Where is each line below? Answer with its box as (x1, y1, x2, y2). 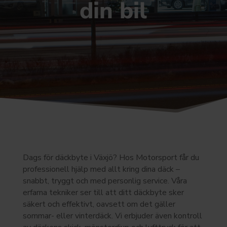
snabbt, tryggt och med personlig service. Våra (22, 175, 187, 186)
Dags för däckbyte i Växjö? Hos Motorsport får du (22, 152, 199, 163)
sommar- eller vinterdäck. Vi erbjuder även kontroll (22, 210, 202, 221)
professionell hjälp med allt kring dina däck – (22, 164, 180, 175)
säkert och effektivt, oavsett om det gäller (22, 199, 175, 210)
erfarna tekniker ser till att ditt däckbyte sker (22, 187, 184, 198)
